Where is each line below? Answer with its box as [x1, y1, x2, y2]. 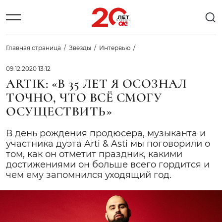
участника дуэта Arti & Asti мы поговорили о [6, 138, 210, 149]
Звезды [69, 44, 91, 52]
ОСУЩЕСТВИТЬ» [6, 104, 112, 119]
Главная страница [6, 44, 61, 52]
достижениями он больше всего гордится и [6, 159, 210, 170]
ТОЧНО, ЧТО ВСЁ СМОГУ [6, 90, 162, 105]
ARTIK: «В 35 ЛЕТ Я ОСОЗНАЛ [6, 76, 187, 91]
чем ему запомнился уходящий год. [6, 169, 171, 180]
